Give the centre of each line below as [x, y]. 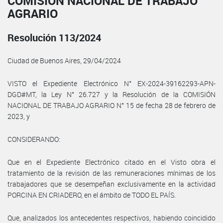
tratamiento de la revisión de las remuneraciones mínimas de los [111, 173]
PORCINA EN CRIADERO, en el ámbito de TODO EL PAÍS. [92, 195]
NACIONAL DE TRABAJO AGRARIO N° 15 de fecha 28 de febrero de [111, 105]
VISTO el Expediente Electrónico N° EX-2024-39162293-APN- [111, 83]
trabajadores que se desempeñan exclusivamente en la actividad [111, 184]
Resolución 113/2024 [54, 37]
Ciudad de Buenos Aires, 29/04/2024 [64, 60]
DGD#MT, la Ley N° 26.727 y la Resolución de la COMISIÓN [111, 94]
